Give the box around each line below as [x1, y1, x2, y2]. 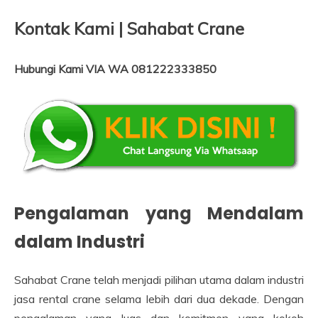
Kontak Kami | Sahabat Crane [14, 18, 244, 39]
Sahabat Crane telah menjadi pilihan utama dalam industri [14, 273, 304, 287]
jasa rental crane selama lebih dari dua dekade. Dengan [14, 292, 304, 307]
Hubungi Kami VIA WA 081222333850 [14, 62, 216, 76]
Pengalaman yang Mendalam [14, 202, 304, 226]
